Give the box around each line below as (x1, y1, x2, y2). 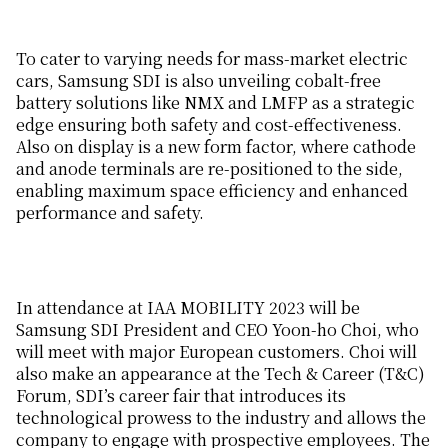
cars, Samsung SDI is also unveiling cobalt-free (16, 68, 381, 92)
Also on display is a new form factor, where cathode (16, 134, 416, 158)
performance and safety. (16, 200, 204, 224)
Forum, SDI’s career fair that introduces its (16, 384, 346, 408)
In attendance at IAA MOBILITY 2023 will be (16, 296, 360, 320)
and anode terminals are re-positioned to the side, (16, 156, 403, 180)
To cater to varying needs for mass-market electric (16, 46, 408, 70)
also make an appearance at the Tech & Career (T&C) (16, 362, 425, 386)
